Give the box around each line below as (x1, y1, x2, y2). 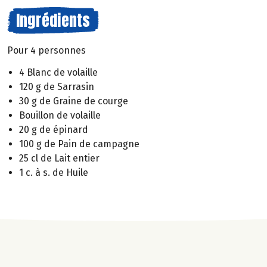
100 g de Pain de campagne (19, 138, 139, 150)
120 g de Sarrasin (19, 80, 94, 92)
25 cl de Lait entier (19, 152, 100, 164)
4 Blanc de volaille (19, 66, 98, 78)
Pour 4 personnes (7, 45, 86, 56)
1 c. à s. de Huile (19, 166, 88, 178)
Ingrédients (16, 8, 90, 32)
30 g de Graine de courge (19, 95, 128, 107)
